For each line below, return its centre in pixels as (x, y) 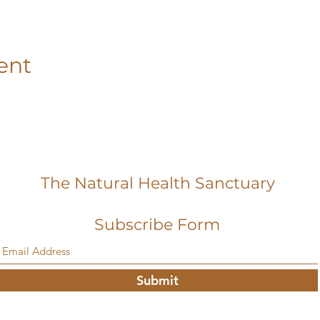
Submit (157, 280)
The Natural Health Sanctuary (157, 183)
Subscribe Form (157, 225)
